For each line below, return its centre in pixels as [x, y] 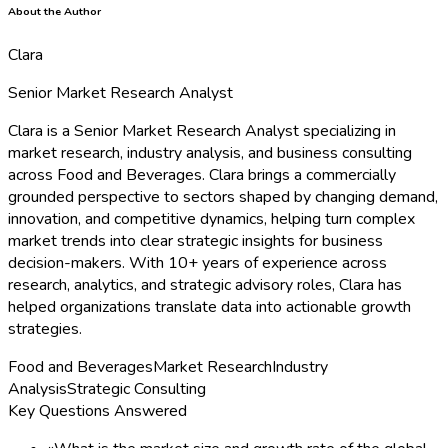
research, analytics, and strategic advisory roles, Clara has [205, 284]
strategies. [45, 328]
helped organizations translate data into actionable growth [209, 306]
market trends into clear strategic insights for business [195, 240]
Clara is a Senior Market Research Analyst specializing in [202, 130]
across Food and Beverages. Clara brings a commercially [202, 174]
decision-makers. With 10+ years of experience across [197, 262]
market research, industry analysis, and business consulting [210, 152]
